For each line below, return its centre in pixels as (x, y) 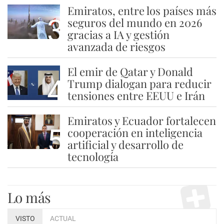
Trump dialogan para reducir (139, 83)
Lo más (29, 197)
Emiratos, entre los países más (142, 10)
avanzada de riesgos (116, 46)
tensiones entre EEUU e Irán (136, 95)
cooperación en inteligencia (135, 132)
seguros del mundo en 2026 (134, 22)
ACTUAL (63, 219)
